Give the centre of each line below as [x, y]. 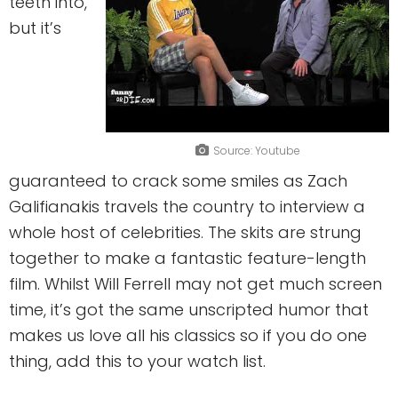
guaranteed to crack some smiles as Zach [178, 180]
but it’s [35, 28]
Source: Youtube [256, 150]
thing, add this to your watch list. [137, 361]
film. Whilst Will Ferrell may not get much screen [195, 283]
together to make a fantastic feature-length [187, 258]
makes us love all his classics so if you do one [188, 335]
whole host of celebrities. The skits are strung [185, 232]
